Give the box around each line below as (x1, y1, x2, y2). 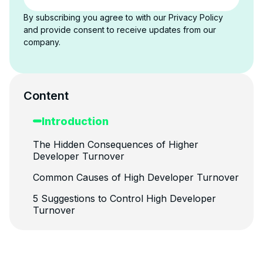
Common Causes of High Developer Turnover (33, 171, 239, 183)
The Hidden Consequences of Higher (33, 138, 198, 150)
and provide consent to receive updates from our (23, 24, 216, 35)
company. (23, 36, 60, 47)
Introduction (42, 114, 109, 127)
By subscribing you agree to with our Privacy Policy (23, 12, 223, 22)
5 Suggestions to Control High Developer (33, 192, 216, 204)
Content (23, 88, 69, 103)
